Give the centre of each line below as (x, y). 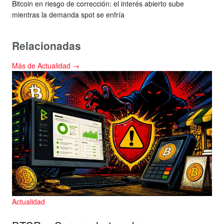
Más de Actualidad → (46, 65)
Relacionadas (46, 46)
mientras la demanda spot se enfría (68, 15)
